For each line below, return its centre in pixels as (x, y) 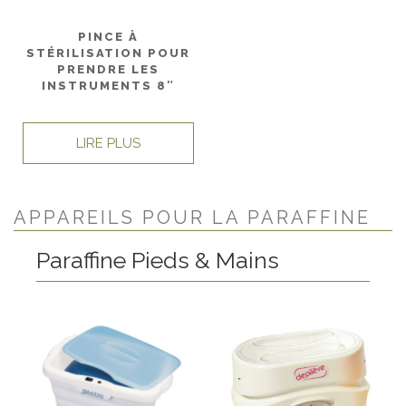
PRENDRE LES (108, 69)
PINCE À (108, 36)
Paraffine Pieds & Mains (158, 260)
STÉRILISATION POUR (108, 53)
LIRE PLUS (108, 143)
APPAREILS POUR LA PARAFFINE (192, 217)
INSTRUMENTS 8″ (108, 85)
